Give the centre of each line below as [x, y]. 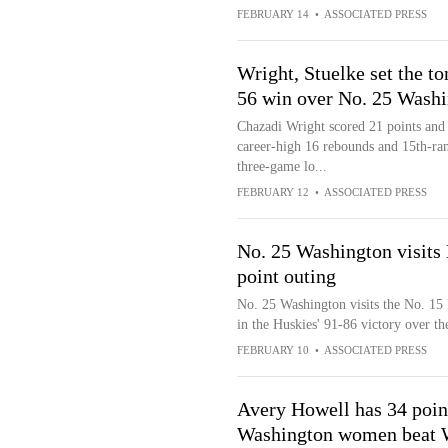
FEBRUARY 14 [272, 14]
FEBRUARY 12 [272, 192]
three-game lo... [281, 166]
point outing [286, 276]
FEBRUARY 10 [272, 350]
